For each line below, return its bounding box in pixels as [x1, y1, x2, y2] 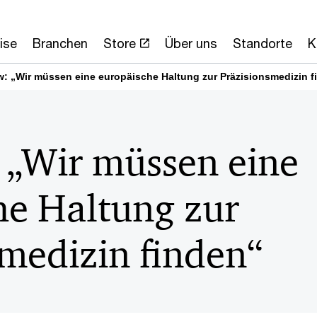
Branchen [33, 35, 88, 51]
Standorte [233, 35, 292, 51]
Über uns [165, 35, 217, 51]
